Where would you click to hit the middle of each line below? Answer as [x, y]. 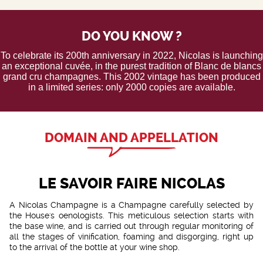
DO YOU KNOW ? [131, 36]
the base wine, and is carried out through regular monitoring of [131, 226]
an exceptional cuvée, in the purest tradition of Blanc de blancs [131, 66]
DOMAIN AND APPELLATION [131, 138]
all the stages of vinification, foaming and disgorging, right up [131, 236]
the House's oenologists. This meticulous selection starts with [131, 215]
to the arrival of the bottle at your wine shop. [95, 247]
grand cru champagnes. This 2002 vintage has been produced [131, 76]
